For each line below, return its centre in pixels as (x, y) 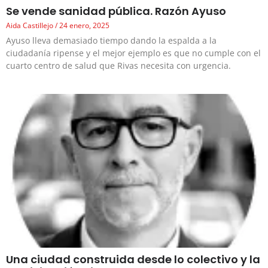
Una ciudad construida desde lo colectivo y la (133, 259)
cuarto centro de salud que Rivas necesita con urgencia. (118, 66)
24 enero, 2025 (83, 26)
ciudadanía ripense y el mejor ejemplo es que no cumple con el (133, 53)
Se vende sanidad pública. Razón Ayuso (116, 11)
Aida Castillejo (31, 26)
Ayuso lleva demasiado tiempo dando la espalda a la (111, 41)
